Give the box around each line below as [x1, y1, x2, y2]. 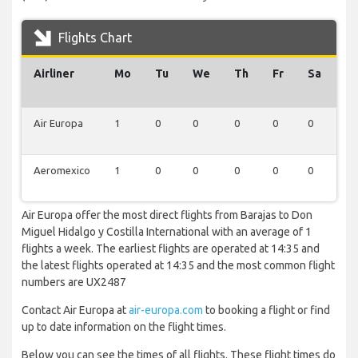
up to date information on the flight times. [22, 320, 226, 334]
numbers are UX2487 [22, 276, 126, 289]
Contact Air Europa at [22, 304, 129, 317]
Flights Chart [55, 30, 132, 46]
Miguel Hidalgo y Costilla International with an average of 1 [22, 225, 312, 239]
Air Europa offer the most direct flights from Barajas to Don [22, 209, 312, 222]
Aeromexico [34, 165, 90, 177]
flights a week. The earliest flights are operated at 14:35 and [22, 242, 320, 256]
